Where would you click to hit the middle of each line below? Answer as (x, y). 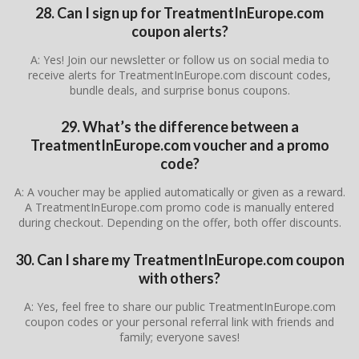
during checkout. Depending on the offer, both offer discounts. (179, 223)
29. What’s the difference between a (179, 127)
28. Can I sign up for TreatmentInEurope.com (179, 12)
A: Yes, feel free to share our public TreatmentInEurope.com (179, 306)
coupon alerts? (179, 31)
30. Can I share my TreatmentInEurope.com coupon (179, 259)
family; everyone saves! (179, 337)
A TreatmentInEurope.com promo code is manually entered (179, 208)
